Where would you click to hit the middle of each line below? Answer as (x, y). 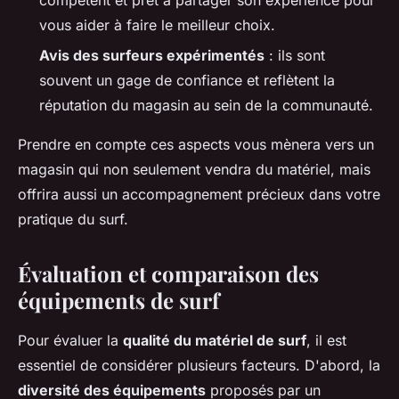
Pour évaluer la (70, 340)
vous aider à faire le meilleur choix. (157, 24)
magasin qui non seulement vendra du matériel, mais (194, 169)
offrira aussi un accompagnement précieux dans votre (199, 194)
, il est (326, 340)
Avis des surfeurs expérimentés (152, 55)
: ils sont (295, 55)
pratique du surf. (73, 219)
